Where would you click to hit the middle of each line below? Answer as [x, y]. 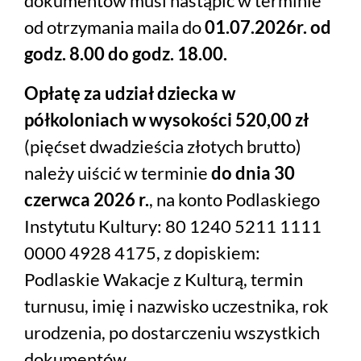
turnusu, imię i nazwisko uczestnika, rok [176, 306]
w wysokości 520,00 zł [220, 120]
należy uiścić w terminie [118, 173]
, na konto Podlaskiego [234, 200]
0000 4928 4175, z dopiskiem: [142, 253]
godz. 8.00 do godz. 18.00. [126, 54]
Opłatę [54, 93]
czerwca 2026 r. [87, 200]
